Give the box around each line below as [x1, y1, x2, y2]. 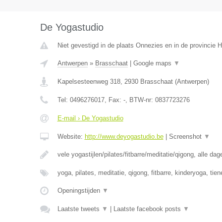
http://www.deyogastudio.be [84, 133, 164, 140]
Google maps [133, 59, 173, 67]
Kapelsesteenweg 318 [57, 78, 120, 85]
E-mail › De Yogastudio [57, 114, 123, 122]
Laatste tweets [57, 205, 102, 213]
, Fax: [104, 96, 123, 104]
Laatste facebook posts [113, 205, 183, 213]
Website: [57, 133, 85, 140]
